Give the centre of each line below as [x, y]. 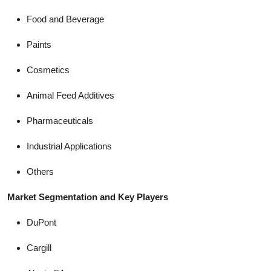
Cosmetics [48, 70]
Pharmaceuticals [60, 120]
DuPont [41, 222]
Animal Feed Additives [70, 95]
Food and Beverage [65, 19]
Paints [39, 44]
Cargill [39, 247]
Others [40, 171]
